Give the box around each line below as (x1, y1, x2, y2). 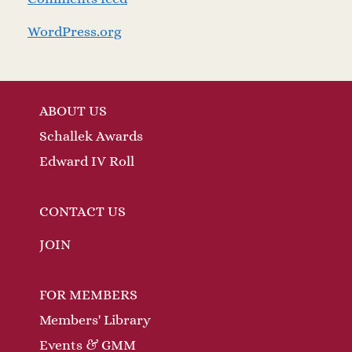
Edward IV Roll (39, 153, 134, 170)
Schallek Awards (39, 128, 143, 145)
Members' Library (39, 312, 151, 328)
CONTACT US (39, 203, 126, 220)
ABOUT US (39, 103, 107, 119)
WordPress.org (27, 24, 121, 40)
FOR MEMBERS (39, 287, 137, 303)
